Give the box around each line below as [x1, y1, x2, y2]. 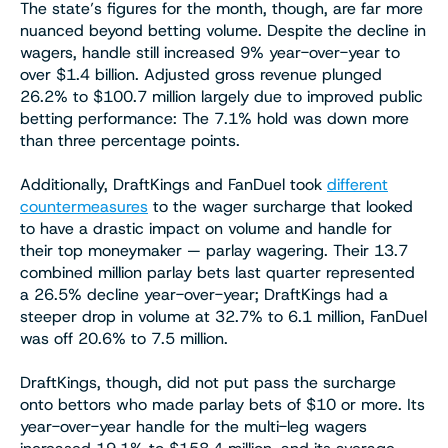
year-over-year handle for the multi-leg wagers [20, 415, 367, 437]
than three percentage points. [20, 129, 240, 151]
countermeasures [20, 195, 148, 217]
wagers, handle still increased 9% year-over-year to [20, 41, 400, 63]
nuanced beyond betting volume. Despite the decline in [20, 19, 426, 41]
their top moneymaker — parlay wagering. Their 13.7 [20, 239, 408, 261]
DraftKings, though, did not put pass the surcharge [20, 371, 396, 393]
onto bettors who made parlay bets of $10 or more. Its [20, 393, 425, 415]
